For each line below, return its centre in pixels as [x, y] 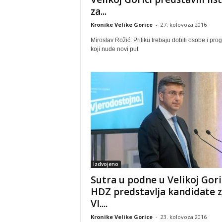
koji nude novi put [114, 49]
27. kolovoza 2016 [183, 25]
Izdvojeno [106, 164]
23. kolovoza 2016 [183, 217]
